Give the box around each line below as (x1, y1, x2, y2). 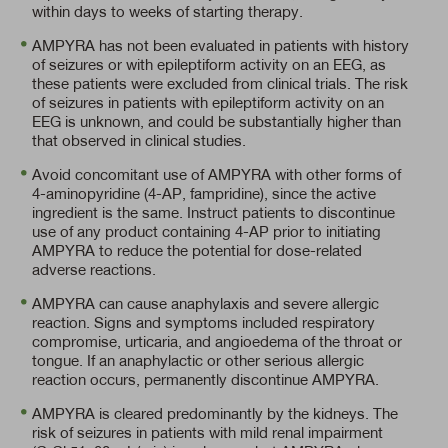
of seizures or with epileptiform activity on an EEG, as (32, 55, 386, 73)
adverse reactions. (32, 260, 156, 278)
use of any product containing (32, 222, 235, 240)
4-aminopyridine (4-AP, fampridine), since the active (32, 184, 376, 202)
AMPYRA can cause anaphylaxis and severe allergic (32, 294, 379, 312)
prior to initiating (269, 222, 381, 240)
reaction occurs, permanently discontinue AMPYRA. (32, 370, 379, 388)
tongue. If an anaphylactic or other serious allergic (32, 351, 364, 369)
